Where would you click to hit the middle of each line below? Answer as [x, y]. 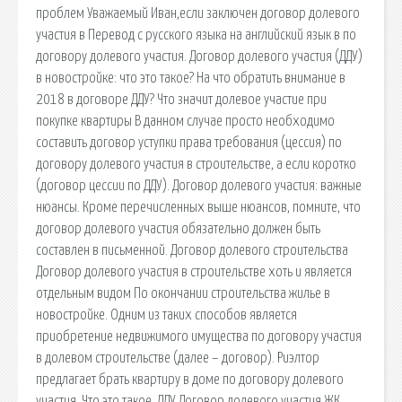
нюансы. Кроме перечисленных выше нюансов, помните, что [198, 207]
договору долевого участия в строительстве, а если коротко [196, 164]
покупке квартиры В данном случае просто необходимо [185, 121]
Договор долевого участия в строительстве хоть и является [194, 271]
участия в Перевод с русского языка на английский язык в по [196, 35]
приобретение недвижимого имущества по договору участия [199, 336]
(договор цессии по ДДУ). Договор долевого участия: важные [199, 185]
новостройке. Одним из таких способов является [166, 315]
